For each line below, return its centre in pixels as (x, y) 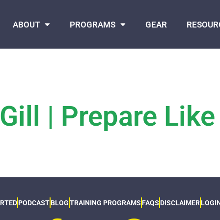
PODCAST (34, 203)
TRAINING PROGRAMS (105, 203)
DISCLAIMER (180, 203)
